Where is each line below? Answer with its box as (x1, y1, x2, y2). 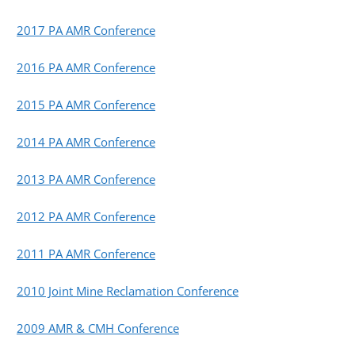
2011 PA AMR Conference (17, 245, 155, 261)
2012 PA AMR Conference (17, 208, 155, 224)
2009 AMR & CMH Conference (17, 319, 179, 336)
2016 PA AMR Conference (17, 59, 155, 75)
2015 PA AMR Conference (17, 96, 155, 113)
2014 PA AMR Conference (17, 133, 155, 150)
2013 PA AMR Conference (17, 170, 155, 187)
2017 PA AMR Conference (17, 21, 155, 38)
